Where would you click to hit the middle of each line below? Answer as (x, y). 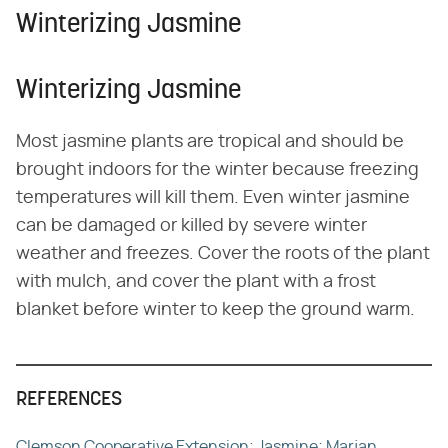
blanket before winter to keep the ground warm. (215, 310)
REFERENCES (69, 400)
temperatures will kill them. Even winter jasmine (213, 198)
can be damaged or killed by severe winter (191, 226)
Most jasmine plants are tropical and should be (210, 142)
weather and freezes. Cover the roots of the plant (223, 254)
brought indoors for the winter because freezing (217, 170)
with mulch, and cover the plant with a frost (196, 282)
